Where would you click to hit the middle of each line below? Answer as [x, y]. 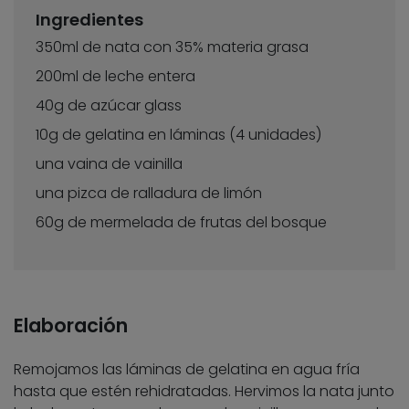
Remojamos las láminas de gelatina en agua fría [187, 370]
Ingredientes [89, 20]
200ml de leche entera [115, 77]
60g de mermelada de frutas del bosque [181, 223]
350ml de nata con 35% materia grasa [172, 47]
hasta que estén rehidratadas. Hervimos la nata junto [204, 392]
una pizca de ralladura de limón [149, 194]
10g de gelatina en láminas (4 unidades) [178, 135]
